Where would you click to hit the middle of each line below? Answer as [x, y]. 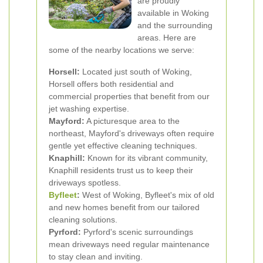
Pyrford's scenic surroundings [137, 232]
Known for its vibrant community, [146, 158]
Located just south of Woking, [136, 72]
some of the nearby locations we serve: [122, 50]
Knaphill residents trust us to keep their [121, 170]
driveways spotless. [85, 183]
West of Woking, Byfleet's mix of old [147, 195]
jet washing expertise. [89, 109]
